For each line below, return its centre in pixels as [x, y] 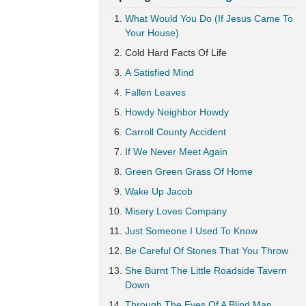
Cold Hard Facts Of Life [176, 53]
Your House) [152, 33]
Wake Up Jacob [159, 191]
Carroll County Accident [176, 132]
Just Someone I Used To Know [191, 231]
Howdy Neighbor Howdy [177, 112]
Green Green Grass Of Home [189, 171]
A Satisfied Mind [159, 72]
